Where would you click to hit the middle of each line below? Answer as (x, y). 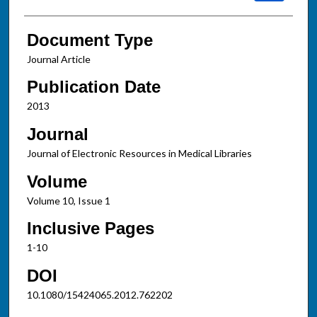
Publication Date (93, 87)
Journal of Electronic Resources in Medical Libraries (139, 153)
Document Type (90, 40)
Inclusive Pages (90, 229)
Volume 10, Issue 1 (68, 200)
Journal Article (58, 59)
